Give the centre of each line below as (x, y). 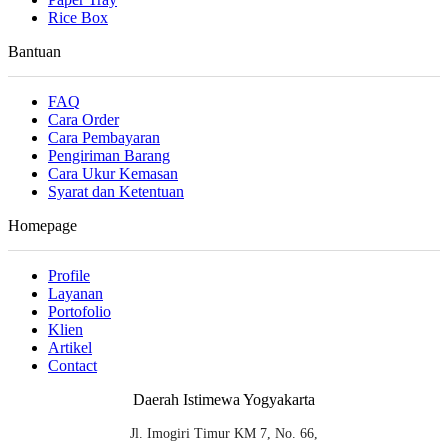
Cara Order (83, 119)
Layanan (75, 293)
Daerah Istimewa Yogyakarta (224, 399)
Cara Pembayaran (104, 137)
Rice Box (78, 17)
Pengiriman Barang (109, 155)
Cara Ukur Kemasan (113, 173)
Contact (72, 365)
